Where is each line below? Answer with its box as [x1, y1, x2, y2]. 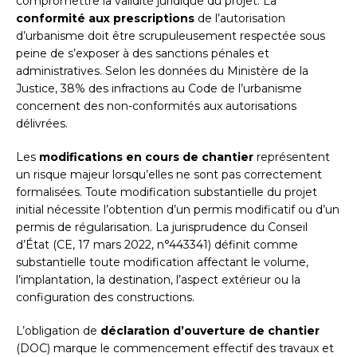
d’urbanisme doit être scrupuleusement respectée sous [16, 29, 325, 44]
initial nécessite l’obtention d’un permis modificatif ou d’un [16, 202, 339, 218]
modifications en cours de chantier [39, 150, 253, 165]
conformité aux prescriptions [16, 11, 194, 26]
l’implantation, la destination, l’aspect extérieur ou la [16, 273, 300, 288]
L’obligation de [16, 324, 100, 339]
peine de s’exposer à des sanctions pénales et [16, 46, 269, 61]
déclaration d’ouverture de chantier [100, 324, 320, 339]
